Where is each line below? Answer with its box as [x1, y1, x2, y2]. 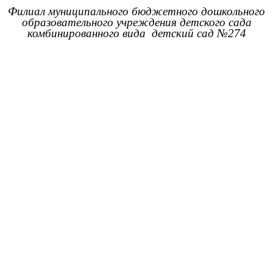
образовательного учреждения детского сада [21, 16, 252, 29]
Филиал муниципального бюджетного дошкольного [8, 5, 265, 18]
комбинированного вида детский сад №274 [27, 27, 246, 40]
